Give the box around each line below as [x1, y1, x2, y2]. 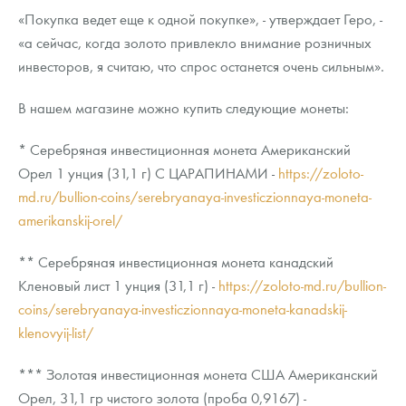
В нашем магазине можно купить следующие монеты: [18, 98, 349, 118]
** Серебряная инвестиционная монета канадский [18, 252, 333, 272]
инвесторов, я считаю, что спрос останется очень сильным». [18, 56, 384, 76]
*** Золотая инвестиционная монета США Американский [18, 364, 378, 384]
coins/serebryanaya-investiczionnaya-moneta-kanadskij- [18, 299, 347, 319]
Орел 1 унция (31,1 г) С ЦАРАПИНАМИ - [18, 163, 278, 183]
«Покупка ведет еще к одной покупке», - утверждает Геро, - [18, 9, 382, 29]
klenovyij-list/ [18, 323, 93, 343]
